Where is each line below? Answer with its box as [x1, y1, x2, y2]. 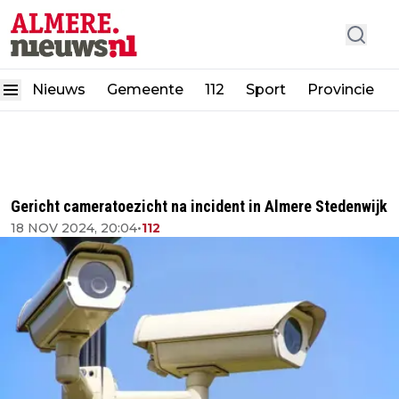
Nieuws [32, 81, 85, 99]
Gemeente [107, 81, 183, 99]
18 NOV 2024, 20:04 [11, 220, 137, 236]
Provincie [307, 81, 378, 99]
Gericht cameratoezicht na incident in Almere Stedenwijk [11, 197, 387, 216]
